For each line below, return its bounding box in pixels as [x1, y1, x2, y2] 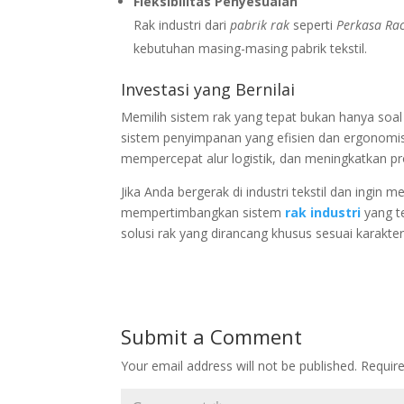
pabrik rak [230, 15, 290, 33]
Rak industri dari [133, 15, 231, 33]
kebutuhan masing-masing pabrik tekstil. [133, 39, 368, 57]
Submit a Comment [121, 322, 303, 350]
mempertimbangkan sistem [121, 203, 286, 221]
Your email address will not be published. [121, 356, 358, 374]
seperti [289, 15, 337, 33]
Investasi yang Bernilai [121, 78, 296, 100]
